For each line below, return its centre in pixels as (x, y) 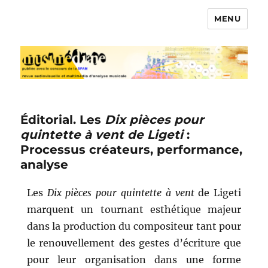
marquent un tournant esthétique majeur (134, 210)
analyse (45, 165)
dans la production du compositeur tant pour (134, 226)
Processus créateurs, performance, (132, 150)
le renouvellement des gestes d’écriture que (134, 243)
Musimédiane (70, 27)
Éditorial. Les (63, 120)
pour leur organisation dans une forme (134, 260)
